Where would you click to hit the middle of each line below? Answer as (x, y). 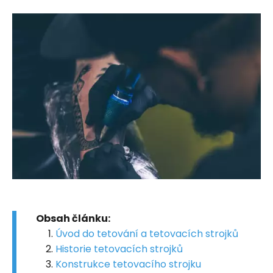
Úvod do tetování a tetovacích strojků (147, 233)
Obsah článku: (73, 218)
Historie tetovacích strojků (119, 249)
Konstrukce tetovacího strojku (128, 264)
